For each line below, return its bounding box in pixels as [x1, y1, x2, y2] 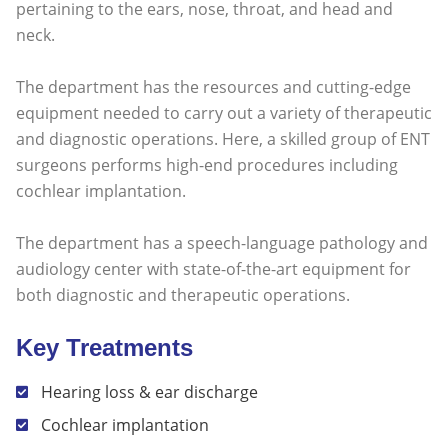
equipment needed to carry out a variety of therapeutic [16, 102, 432, 124]
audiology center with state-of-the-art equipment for [16, 258, 411, 280]
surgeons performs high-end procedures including [16, 154, 398, 176]
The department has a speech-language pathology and [16, 232, 428, 254]
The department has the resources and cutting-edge [16, 76, 411, 98]
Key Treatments [16, 334, 193, 361]
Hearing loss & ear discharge [41, 381, 258, 403]
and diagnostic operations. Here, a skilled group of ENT [16, 128, 430, 150]
